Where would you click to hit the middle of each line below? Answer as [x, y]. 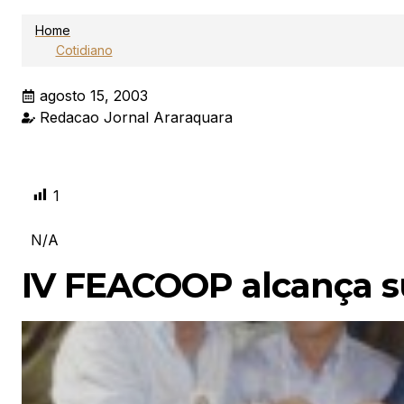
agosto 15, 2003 [94, 96]
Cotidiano [84, 50]
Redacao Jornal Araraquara [136, 117]
